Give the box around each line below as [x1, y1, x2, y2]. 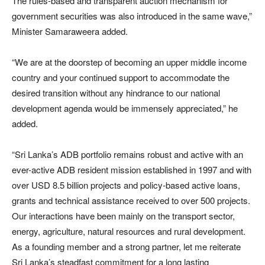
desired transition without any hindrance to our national [12, 86, 220, 99]
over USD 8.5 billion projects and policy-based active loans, [12, 178, 240, 191]
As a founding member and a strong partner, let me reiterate [12, 240, 241, 253]
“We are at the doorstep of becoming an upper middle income [12, 55, 247, 68]
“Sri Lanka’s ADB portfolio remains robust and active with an [12, 147, 243, 160]
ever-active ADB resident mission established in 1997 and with [12, 163, 251, 176]
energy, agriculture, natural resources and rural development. [12, 224, 245, 237]
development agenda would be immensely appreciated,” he [12, 101, 238, 114]
